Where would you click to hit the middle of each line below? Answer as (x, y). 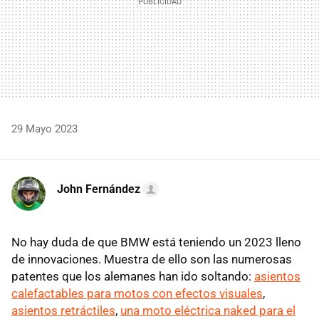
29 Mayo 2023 (45, 129)
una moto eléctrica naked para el (208, 310)
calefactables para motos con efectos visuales (137, 293)
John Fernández (99, 189)
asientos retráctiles (63, 310)
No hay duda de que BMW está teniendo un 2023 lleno (156, 242)
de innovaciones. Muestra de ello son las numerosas (152, 259)
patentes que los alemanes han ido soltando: (133, 276)
